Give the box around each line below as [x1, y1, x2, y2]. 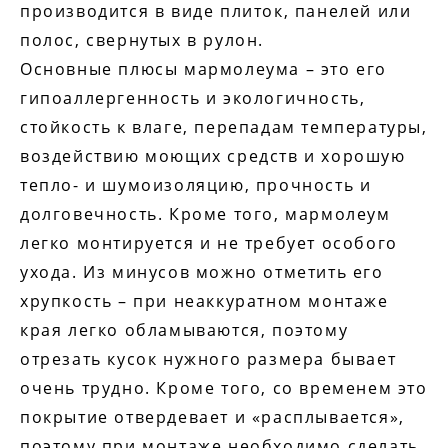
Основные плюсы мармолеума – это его [20, 58, 387, 80]
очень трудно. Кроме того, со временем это [20, 377, 428, 399]
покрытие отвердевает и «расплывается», [20, 406, 405, 428]
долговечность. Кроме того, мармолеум [20, 203, 391, 225]
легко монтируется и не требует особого [20, 232, 398, 254]
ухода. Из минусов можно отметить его [20, 261, 384, 283]
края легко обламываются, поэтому [20, 319, 349, 341]
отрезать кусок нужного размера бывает [20, 348, 397, 370]
